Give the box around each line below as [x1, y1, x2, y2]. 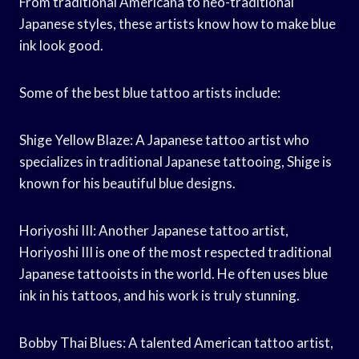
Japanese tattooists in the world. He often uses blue [19, 264, 328, 282]
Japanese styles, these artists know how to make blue [19, 14, 336, 32]
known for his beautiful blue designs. [19, 174, 236, 192]
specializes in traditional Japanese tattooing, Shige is [19, 152, 332, 170]
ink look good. [19, 36, 103, 54]
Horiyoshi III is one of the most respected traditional [19, 243, 332, 260]
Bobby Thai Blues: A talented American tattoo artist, [19, 333, 333, 351]
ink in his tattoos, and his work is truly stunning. [19, 286, 300, 304]
